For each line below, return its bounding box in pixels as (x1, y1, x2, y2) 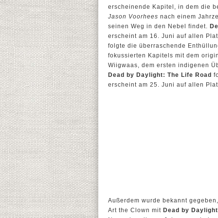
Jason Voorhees (108, 13, 158, 20)
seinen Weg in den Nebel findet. (108, 23, 210, 30)
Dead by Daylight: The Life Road (108, 72, 212, 78)
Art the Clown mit (108, 207, 163, 214)
